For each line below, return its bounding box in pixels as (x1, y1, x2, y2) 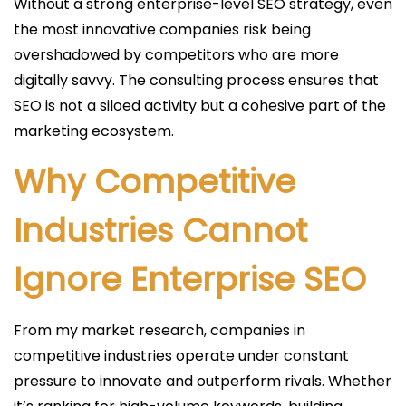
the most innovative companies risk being (14, 19, 311, 40)
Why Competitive (14, 159, 295, 205)
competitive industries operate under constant (14, 345, 349, 366)
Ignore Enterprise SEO (14, 256, 366, 303)
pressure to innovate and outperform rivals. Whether (14, 371, 391, 391)
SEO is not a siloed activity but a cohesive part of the (14, 95, 386, 116)
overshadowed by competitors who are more (14, 44, 339, 65)
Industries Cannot (14, 208, 307, 254)
